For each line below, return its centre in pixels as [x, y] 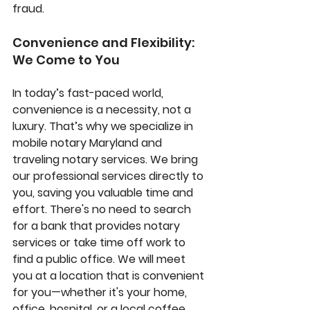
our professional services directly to [109, 176]
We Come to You [66, 60]
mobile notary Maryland [75, 143]
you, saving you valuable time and [104, 193]
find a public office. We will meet [100, 259]
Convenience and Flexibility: [105, 43]
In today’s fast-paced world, [89, 93]
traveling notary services [79, 160]
